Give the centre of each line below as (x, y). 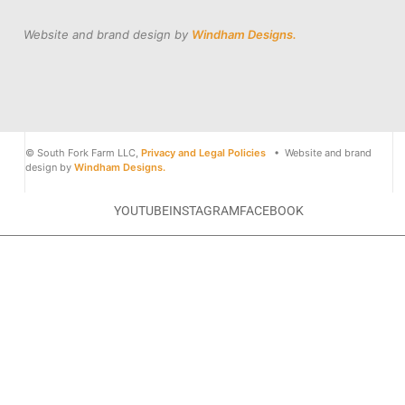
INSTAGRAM (204, 211)
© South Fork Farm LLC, (83, 153)
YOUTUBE (141, 211)
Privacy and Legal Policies (203, 153)
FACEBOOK (271, 211)
